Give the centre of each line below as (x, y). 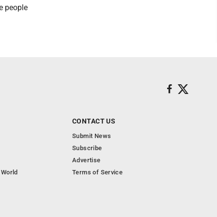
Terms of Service (98, 172)
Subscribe (87, 148)
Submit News (92, 136)
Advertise (86, 160)
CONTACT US (94, 121)
